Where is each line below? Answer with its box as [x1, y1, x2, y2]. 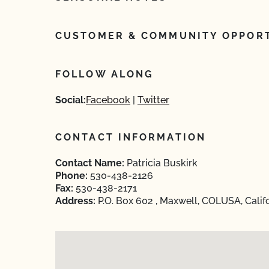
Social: [55, 94, 86, 106]
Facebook [86, 94, 130, 106]
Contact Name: [55, 157, 124, 169]
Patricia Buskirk [124, 157, 198, 169]
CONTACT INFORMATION [55, 131, 206, 143]
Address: [55, 195, 95, 207]
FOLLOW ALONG [55, 68, 154, 80]
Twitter [138, 94, 169, 106]
